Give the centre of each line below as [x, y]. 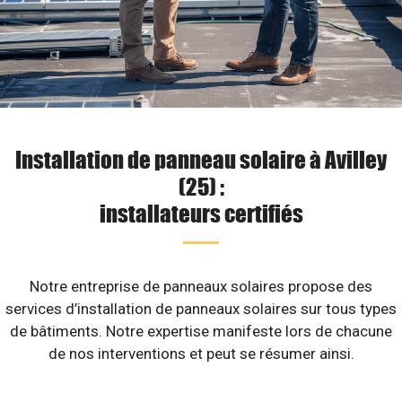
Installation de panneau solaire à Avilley [201, 159]
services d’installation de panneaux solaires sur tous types [201, 309]
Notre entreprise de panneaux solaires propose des [201, 286]
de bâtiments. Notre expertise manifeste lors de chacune [201, 331]
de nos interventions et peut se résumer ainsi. [201, 354]
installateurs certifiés [201, 213]
